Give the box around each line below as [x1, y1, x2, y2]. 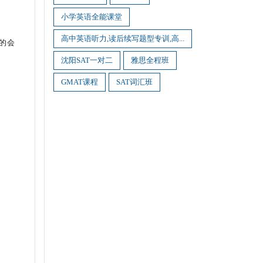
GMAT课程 [61, 77, 98, 86]
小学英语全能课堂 [61, 12, 122, 21]
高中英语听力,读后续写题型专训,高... [61, 34, 184, 43]
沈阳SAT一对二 [61, 56, 113, 65]
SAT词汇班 [116, 77, 153, 86]
